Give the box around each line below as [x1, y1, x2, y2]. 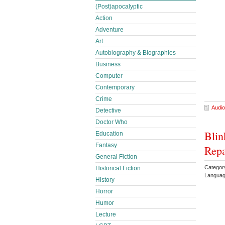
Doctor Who [95, 119, 128, 126]
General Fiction [95, 153, 137, 160]
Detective [95, 107, 121, 114]
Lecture [95, 211, 116, 218]
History [95, 176, 115, 183]
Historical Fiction [95, 165, 141, 172]
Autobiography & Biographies [95, 49, 176, 56]
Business [95, 61, 121, 68]
